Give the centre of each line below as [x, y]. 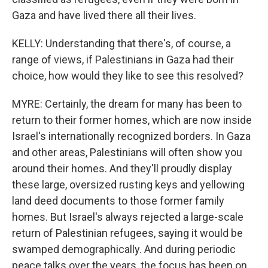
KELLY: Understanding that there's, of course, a [121, 43]
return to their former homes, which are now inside [132, 120]
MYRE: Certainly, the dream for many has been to [127, 104]
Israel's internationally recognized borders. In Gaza [131, 136]
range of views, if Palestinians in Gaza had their [123, 60]
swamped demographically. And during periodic [124, 249]
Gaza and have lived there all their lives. [104, 15]
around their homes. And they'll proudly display [122, 168]
